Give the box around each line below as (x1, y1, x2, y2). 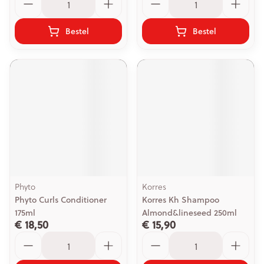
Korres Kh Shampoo (142, 194, 219, 206)
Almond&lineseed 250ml (142, 207, 237, 219)
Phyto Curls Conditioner (15, 194, 107, 206)
